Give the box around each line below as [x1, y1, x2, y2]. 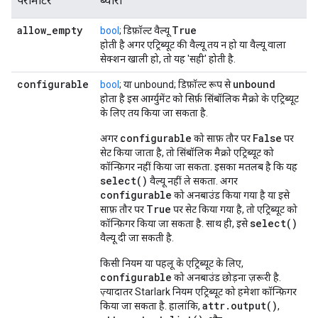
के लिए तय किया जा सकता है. [100, 107, 208, 119]
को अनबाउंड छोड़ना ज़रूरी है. [172, 272, 281, 283]
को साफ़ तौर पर [192, 133, 253, 144]
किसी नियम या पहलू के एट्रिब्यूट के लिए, [100, 258, 243, 269]
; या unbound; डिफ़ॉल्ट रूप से [119, 79, 233, 90]
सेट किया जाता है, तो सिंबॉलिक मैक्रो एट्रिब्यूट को [100, 147, 274, 158]
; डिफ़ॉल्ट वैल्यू [119, 25, 172, 36]
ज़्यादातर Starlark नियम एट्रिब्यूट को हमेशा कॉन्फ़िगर [100, 286, 297, 297]
